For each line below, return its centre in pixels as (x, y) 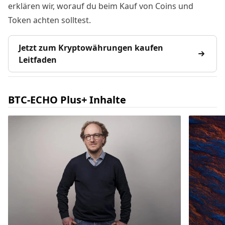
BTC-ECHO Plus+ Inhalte (67, 100)
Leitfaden (38, 60)
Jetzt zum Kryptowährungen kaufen (91, 48)
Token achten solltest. (49, 20)
